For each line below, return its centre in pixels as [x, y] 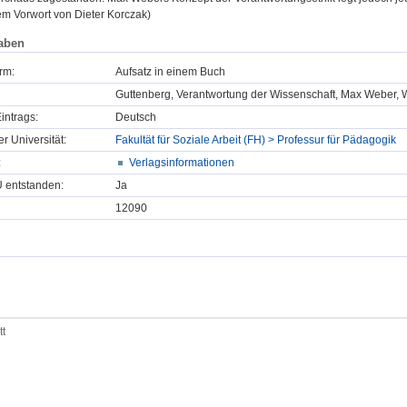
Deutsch [136, 117]
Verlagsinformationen [182, 162]
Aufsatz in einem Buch [170, 71]
